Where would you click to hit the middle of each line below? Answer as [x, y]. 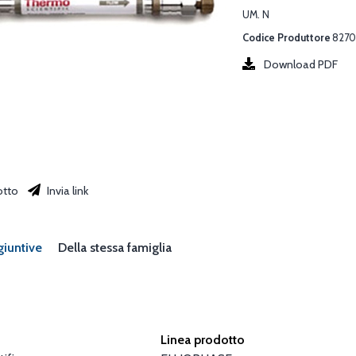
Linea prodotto [203, 339]
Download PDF [301, 64]
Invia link [66, 190]
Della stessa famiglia [115, 247]
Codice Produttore [286, 37]
